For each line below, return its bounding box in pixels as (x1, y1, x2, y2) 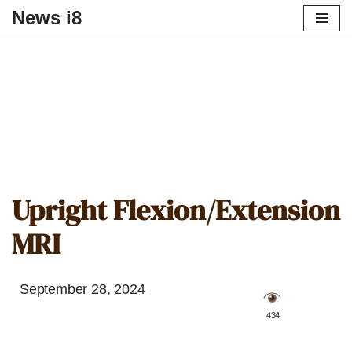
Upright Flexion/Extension (12, 191, 340, 229)
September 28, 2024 (20, 281, 145, 297)
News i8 (12, 7, 82, 28)
